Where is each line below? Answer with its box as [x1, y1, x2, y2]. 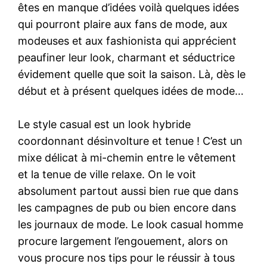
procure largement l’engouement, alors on [18, 234, 229, 247]
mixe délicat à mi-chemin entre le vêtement [18, 151, 237, 164]
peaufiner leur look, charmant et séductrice [18, 51, 235, 64]
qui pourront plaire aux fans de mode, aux [18, 17, 228, 30]
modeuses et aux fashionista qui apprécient [18, 34, 237, 47]
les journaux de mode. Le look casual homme [18, 218, 244, 231]
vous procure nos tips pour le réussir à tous [18, 251, 235, 264]
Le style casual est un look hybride [18, 117, 191, 131]
